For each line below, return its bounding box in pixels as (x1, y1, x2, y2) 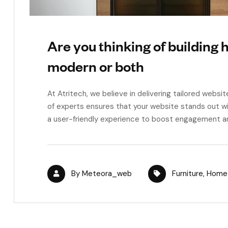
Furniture (172, 168, 203, 179)
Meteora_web (82, 168, 132, 179)
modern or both (47, 56, 144, 75)
